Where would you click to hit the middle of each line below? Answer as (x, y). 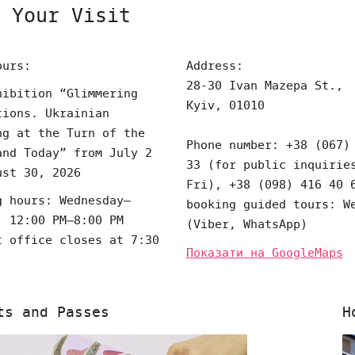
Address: (214, 66)
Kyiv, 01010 (225, 105)
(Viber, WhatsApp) (246, 224)
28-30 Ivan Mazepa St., (264, 86)
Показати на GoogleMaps (264, 253)
